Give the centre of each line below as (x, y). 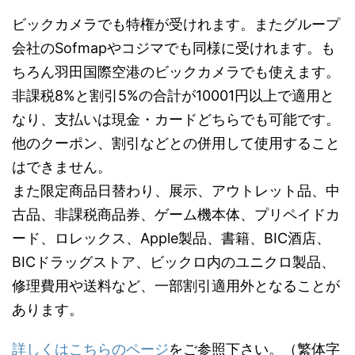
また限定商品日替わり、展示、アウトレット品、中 (176, 190)
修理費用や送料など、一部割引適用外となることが (176, 285)
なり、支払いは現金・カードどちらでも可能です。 (176, 119)
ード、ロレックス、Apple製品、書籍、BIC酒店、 (171, 238)
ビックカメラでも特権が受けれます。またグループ (176, 24)
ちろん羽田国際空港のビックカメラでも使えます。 (176, 71)
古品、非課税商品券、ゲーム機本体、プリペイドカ (176, 214)
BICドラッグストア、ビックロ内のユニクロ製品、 (174, 261)
